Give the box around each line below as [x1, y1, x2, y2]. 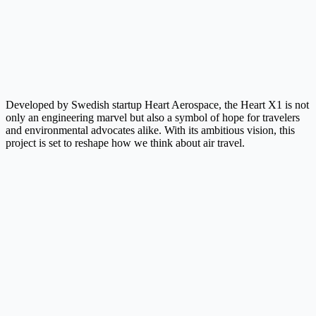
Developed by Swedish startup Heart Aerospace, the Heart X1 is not [6, 99, 309, 111]
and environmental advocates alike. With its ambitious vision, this [6, 124, 295, 137]
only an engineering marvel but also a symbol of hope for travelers [6, 111, 300, 124]
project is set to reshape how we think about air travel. [6, 137, 245, 150]
